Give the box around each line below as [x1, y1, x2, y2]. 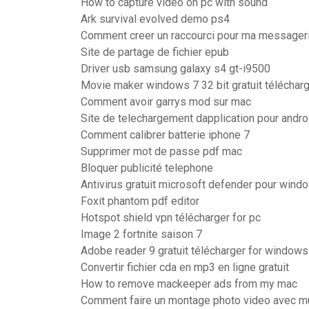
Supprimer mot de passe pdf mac [81, 145, 242, 158]
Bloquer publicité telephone [81, 161, 213, 175]
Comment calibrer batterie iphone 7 [81, 128, 250, 141]
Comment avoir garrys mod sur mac [81, 95, 251, 108]
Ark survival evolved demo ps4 [81, 12, 230, 26]
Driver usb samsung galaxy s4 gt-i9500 [81, 62, 270, 75]
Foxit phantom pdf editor [81, 195, 199, 208]
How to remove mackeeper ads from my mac [81, 277, 297, 290]
